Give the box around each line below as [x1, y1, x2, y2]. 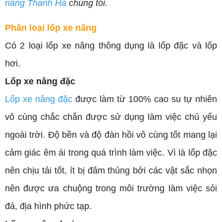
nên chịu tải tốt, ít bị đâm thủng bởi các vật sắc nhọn [5, 166, 217, 176]
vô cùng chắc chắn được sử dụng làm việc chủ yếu [5, 112, 217, 122]
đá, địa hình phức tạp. [5, 201, 92, 212]
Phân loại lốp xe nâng [5, 23, 97, 33]
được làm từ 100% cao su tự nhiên [72, 94, 217, 105]
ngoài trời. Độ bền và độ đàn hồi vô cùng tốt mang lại [5, 130, 217, 140]
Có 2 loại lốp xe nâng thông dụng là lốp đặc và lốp [5, 41, 217, 51]
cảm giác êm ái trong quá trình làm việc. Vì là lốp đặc [5, 148, 217, 158]
